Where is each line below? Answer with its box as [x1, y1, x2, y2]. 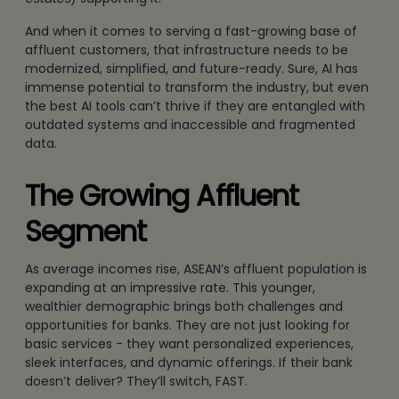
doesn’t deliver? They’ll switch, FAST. [25, 371, 248, 390]
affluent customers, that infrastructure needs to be [25, 40, 348, 59]
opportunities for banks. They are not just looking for [25, 315, 350, 334]
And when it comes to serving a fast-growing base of [25, 21, 357, 40]
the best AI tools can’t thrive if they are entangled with [25, 96, 365, 115]
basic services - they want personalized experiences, [25, 334, 354, 353]
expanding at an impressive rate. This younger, [25, 278, 315, 297]
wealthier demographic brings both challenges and [25, 297, 343, 315]
